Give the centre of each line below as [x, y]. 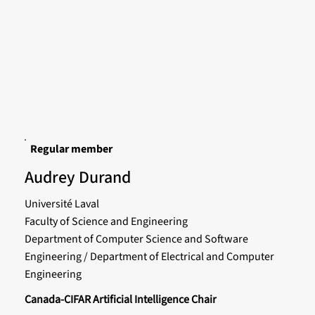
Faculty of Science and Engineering [106, 221]
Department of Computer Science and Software [136, 239]
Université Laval [62, 204]
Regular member [71, 149]
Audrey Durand [77, 178]
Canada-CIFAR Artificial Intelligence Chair [120, 299]
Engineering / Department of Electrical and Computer [149, 256]
